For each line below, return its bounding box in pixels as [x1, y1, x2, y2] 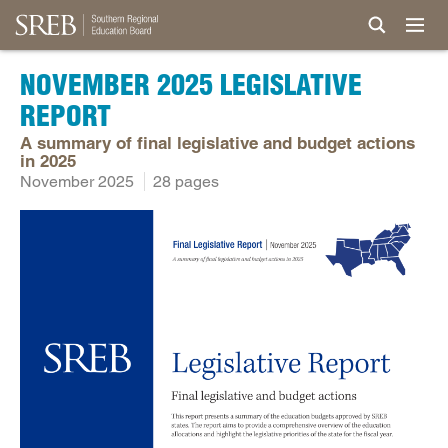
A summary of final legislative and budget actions [20, 133, 415, 154]
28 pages [153, 172, 219, 192]
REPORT [20, 99, 111, 133]
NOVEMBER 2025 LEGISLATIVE [20, 68, 362, 102]
